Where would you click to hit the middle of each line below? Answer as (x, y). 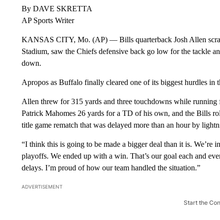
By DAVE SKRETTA (57, 8)
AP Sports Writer (48, 20)
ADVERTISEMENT (42, 186)
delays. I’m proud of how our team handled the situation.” (111, 167)
